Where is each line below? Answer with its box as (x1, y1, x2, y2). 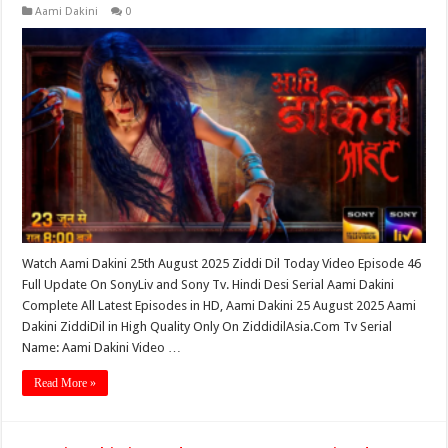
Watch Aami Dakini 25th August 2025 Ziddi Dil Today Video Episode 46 (22, 256, 422, 272)
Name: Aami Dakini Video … (22, 340, 182, 356)
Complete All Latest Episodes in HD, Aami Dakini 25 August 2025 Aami (22, 298, 417, 314)
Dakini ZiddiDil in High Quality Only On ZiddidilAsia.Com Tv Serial (22, 319, 393, 335)
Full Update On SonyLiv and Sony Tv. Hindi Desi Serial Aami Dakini (22, 277, 395, 293)
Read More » (34, 376, 97, 391)
